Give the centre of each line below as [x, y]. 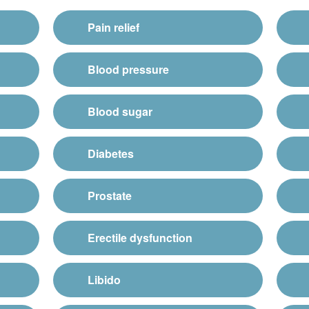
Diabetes [111, 153]
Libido [104, 279]
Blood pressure [129, 69]
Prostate [110, 195]
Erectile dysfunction [140, 237]
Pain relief [114, 27]
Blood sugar [120, 111]
